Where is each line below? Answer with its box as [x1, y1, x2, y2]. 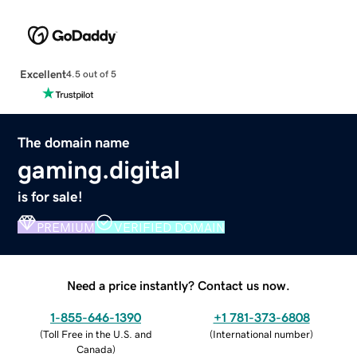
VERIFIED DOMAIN [114, 220, 226, 233]
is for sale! [18, 189, 84, 204]
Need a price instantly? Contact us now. [67, 278, 290, 292]
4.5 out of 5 [65, 69, 116, 80]
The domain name [18, 135, 131, 150]
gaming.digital [18, 156, 181, 182]
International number [213, 328, 310, 339]
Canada [76, 343, 112, 355]
